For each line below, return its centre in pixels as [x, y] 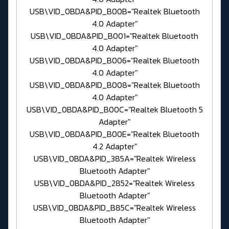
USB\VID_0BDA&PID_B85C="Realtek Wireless [114, 208]
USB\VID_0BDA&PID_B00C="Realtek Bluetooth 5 [114, 110]
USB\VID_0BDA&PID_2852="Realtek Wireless [114, 183]
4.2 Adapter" [114, 146]
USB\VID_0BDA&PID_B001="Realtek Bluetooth [114, 36]
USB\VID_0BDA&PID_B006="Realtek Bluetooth [114, 61]
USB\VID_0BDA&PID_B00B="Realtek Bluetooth [114, 12]
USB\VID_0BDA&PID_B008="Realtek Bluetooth [114, 85]
